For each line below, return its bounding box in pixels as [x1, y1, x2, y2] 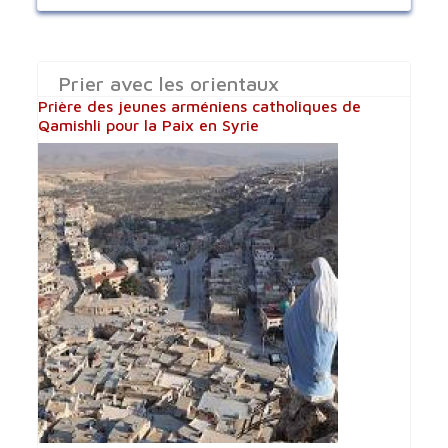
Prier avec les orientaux [58, 71, 280, 95]
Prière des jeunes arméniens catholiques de [38, 96, 362, 115]
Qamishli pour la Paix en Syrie [38, 115, 260, 134]
